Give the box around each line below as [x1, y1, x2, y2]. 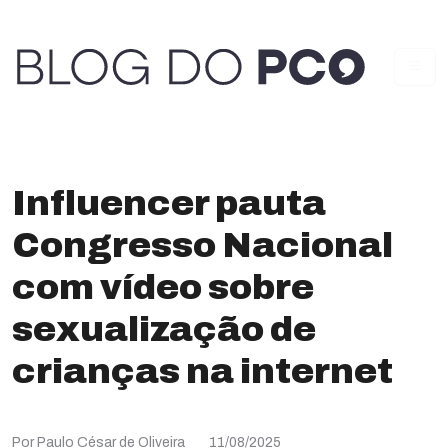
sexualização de [12, 310, 316, 348]
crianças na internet [12, 352, 393, 390]
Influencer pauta [12, 184, 326, 222]
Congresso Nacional [12, 226, 393, 264]
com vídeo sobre [12, 268, 314, 306]
